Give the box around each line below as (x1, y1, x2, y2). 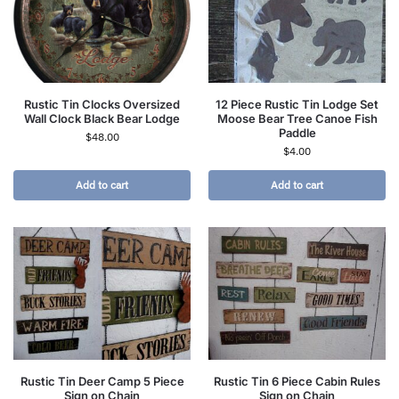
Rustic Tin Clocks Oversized (24, 97, 180, 112)
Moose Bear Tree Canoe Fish (216, 111, 378, 126)
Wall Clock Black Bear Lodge (24, 111, 180, 126)
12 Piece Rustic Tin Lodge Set (216, 97, 379, 112)
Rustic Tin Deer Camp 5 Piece (20, 374, 184, 389)
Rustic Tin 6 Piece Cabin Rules (214, 374, 380, 389)
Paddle (278, 126, 316, 141)
